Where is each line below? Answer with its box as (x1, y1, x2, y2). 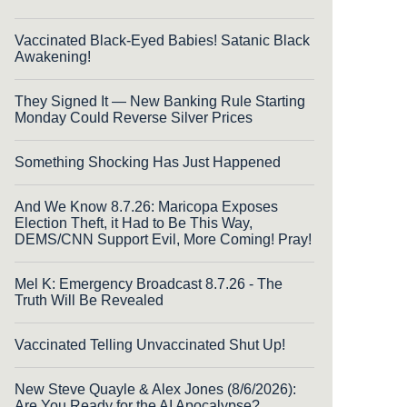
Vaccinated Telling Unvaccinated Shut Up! (15, 336, 285, 352)
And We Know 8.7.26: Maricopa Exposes (15, 198, 278, 214)
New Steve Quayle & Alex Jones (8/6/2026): (15, 381, 296, 397)
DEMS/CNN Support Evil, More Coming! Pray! (15, 231, 312, 247)
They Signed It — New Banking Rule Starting (15, 93, 305, 109)
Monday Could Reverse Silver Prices (15, 109, 253, 125)
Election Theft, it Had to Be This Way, (15, 214, 253, 231)
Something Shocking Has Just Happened (15, 154, 281, 170)
